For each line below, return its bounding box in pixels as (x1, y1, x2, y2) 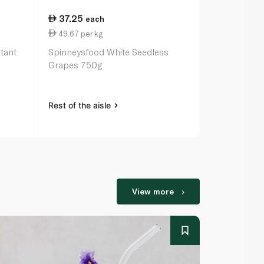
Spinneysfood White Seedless (48, 47, 169, 58)
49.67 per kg (56, 28, 103, 38)
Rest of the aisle (48, 100, 113, 111)
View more (131, 186, 174, 197)
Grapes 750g (48, 60, 102, 71)
